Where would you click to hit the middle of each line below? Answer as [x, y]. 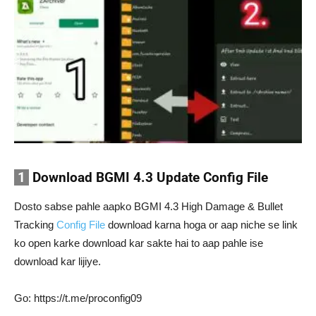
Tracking [35, 225]
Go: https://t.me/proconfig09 [78, 298]
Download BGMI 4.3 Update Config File [148, 178]
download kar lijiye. [57, 262]
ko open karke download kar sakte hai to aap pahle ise [139, 243]
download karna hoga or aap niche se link [201, 225]
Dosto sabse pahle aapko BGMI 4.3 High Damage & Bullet [148, 207]
